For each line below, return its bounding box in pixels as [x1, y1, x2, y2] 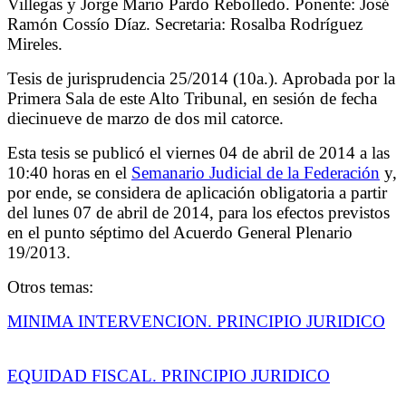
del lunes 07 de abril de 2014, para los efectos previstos [7, 202, 390, 222]
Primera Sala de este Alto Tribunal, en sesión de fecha [7, 88, 377, 108]
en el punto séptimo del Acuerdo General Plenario [7, 222, 353, 242]
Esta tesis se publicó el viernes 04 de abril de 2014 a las [7, 142, 390, 162]
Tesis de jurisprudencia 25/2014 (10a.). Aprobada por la [7, 68, 395, 88]
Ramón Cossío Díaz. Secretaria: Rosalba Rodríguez [7, 14, 362, 34]
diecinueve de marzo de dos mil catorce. [7, 108, 284, 128]
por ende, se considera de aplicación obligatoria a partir [7, 182, 387, 202]
